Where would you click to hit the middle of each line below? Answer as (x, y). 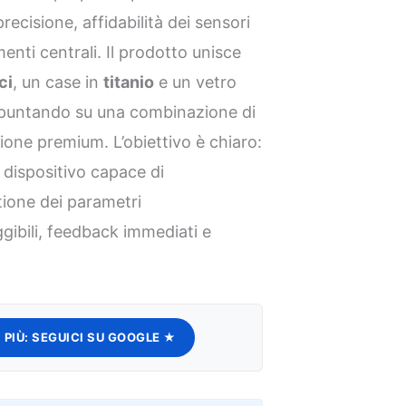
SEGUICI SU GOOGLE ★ (104, 338)
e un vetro (196, 82)
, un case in (58, 82)
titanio (129, 82)
